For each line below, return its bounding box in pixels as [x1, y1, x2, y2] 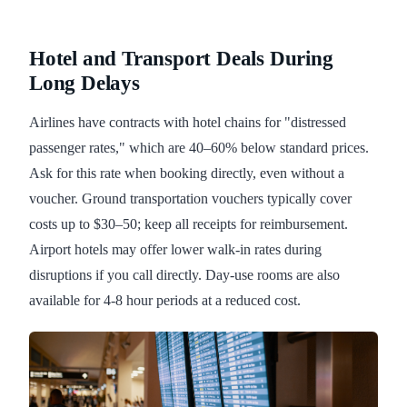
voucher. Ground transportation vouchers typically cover [29, 191, 352, 207]
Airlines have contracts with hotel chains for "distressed [29, 114, 346, 131]
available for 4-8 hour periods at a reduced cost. [29, 293, 304, 309]
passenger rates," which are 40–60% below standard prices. [29, 140, 369, 156]
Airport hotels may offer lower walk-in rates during [29, 242, 322, 258]
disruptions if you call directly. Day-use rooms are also [29, 267, 340, 283]
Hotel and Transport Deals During [29, 47, 333, 71]
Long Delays [29, 72, 140, 95]
